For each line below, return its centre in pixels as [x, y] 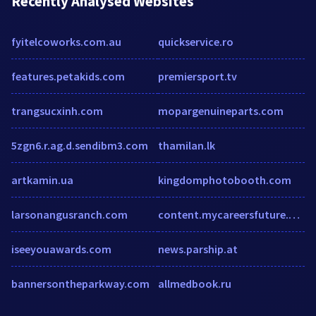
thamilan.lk [187, 145]
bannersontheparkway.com [80, 283]
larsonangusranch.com [69, 214]
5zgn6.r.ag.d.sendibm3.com [80, 145]
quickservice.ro [196, 41]
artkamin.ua [42, 180]
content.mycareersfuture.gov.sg [294, 214]
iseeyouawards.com [61, 249]
